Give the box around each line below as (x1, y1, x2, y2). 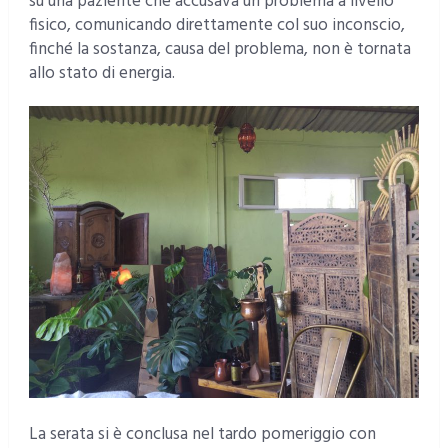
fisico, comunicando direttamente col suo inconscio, (28, 11, 405, 39)
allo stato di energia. (28, 59, 175, 87)
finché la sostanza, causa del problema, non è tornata (28, 35, 411, 63)
